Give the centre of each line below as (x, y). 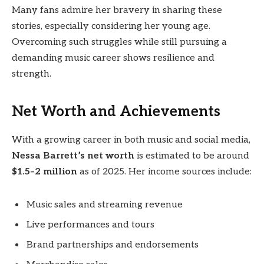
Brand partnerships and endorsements (113, 245)
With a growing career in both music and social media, (131, 140)
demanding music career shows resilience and (113, 58)
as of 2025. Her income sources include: (164, 172)
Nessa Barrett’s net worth (73, 156)
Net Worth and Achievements (116, 111)
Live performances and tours (90, 225)
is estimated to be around (192, 156)
